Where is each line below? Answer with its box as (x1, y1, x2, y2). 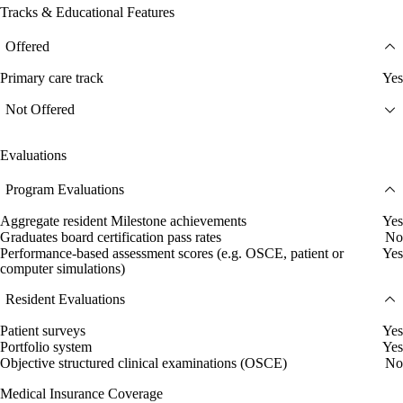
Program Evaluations (5, 182, 124, 198)
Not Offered (5, 102, 75, 118)
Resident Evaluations (5, 291, 125, 308)
